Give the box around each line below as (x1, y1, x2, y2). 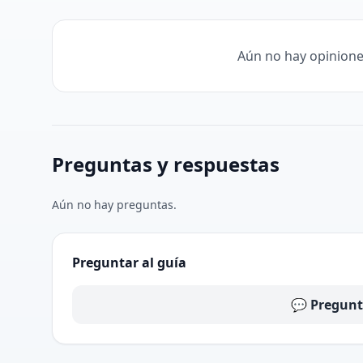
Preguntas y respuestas (52, 150, 280, 177)
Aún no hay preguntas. (52, 196, 177, 212)
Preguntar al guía (72, 253, 186, 271)
